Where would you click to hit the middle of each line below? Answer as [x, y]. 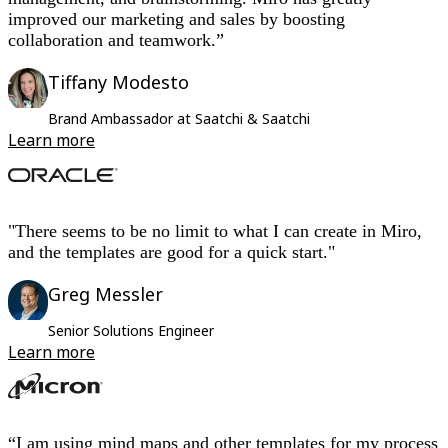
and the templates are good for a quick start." [171, 252]
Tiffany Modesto [118, 82]
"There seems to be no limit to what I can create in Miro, [215, 231]
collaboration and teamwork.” [116, 40]
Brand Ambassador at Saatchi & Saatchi [179, 119]
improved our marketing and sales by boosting [176, 19]
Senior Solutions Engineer [131, 331]
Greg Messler [105, 294]
